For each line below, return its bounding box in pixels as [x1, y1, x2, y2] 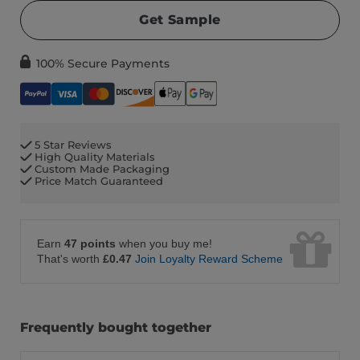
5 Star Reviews [35, 137, 112, 151]
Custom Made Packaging [35, 162, 170, 175]
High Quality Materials [35, 149, 155, 163]
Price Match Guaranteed [35, 174, 163, 187]
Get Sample [139, 12, 221, 28]
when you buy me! [116, 236, 212, 250]
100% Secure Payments [36, 56, 170, 72]
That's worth [37, 252, 103, 265]
